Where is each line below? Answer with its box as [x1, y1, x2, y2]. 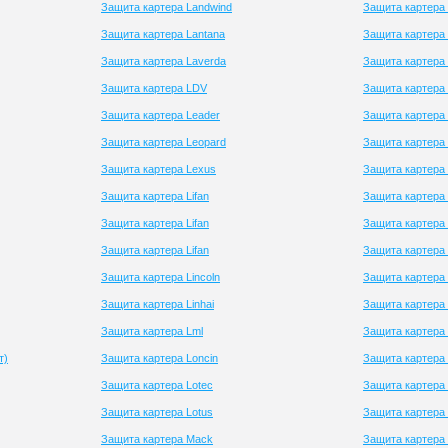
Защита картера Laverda [101, 55, 226, 67]
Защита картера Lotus [101, 406, 213, 418]
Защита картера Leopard [101, 136, 226, 148]
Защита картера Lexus [101, 163, 216, 175]
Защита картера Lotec [101, 379, 213, 391]
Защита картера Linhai [101, 298, 214, 310]
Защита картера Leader [101, 109, 220, 121]
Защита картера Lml [101, 325, 203, 337]
